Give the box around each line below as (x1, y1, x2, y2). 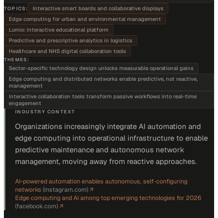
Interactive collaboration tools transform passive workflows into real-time (9, 93, 197, 100)
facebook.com (17, 202, 56, 210)
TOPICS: (4, 5, 28, 12)
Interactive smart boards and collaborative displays (33, 5, 164, 12)
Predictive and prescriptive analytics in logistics (9, 37, 132, 44)
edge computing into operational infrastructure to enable (15, 133, 208, 143)
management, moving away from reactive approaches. (15, 157, 197, 166)
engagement (9, 100, 41, 107)
